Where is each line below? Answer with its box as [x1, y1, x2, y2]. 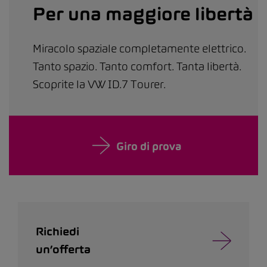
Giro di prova [116, 139, 182, 153]
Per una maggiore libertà [33, 3, 253, 24]
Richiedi [36, 225, 79, 238]
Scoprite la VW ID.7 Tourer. [33, 77, 166, 91]
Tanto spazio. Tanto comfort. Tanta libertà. [33, 60, 241, 73]
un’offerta [36, 243, 91, 256]
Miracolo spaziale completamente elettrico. [33, 42, 246, 55]
